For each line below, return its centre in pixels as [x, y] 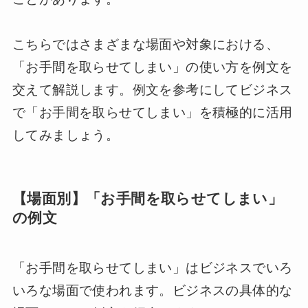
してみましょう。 [66, 135]
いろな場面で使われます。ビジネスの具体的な [152, 290]
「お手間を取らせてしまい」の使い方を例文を [152, 67]
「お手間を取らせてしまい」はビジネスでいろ [152, 267]
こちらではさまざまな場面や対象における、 [145, 45]
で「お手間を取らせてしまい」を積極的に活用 [152, 113]
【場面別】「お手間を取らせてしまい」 [147, 199]
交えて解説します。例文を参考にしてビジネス [152, 90]
